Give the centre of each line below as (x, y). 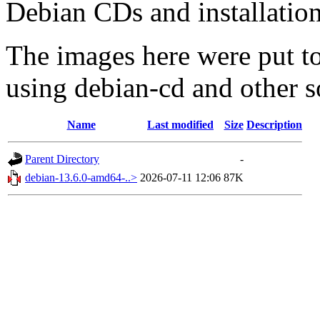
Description (274, 124)
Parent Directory (62, 159)
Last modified (180, 124)
